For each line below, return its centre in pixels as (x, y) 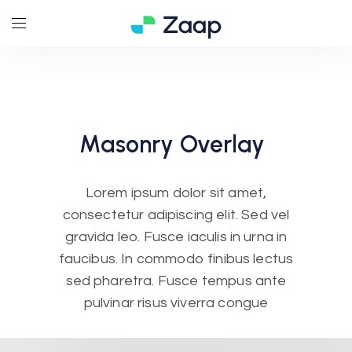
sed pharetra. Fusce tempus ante (176, 281)
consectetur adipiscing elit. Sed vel (176, 215)
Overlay (219, 145)
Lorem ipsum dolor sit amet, (176, 193)
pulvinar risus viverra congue (176, 303)
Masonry (127, 145)
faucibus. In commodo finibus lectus (176, 259)
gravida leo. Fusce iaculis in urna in (176, 237)
